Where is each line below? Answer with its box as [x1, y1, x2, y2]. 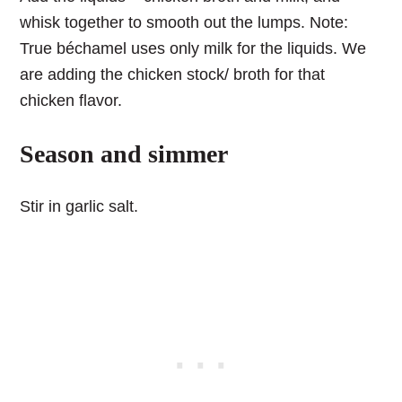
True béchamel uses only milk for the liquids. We [20, 39, 367, 58]
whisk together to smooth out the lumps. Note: [20, 13, 349, 32]
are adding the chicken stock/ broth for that [20, 66, 326, 84]
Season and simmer [20, 140, 229, 169]
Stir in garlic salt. [20, 197, 139, 216]
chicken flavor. [20, 92, 123, 110]
